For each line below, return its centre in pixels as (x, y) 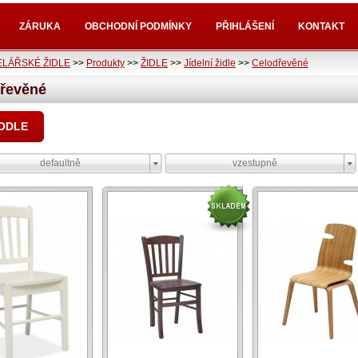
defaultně (60, 163)
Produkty (105, 63)
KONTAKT (321, 26)
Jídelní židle (210, 63)
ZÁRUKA (40, 26)
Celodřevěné (280, 63)
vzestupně (255, 163)
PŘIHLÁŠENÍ (245, 26)
